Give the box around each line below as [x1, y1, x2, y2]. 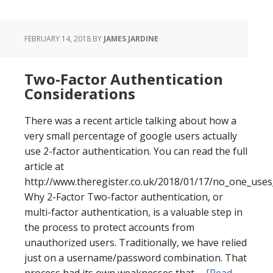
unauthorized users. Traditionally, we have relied [24, 236, 247, 249]
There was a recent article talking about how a [24, 114, 236, 127]
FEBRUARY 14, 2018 [24, 34, 91, 44]
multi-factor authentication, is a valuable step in [24, 205, 243, 219]
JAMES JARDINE [104, 34, 158, 44]
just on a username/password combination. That [24, 251, 247, 264]
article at [24, 160, 64, 173]
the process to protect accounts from [24, 221, 194, 234]
